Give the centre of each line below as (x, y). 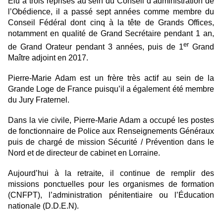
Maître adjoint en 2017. (48, 57)
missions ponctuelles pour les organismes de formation (111, 184)
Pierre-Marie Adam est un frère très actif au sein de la (111, 78)
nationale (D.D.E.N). (43, 206)
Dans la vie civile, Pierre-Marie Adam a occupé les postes (111, 120)
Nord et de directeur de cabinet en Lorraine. (84, 153)
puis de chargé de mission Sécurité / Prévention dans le (111, 142)
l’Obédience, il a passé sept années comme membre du (111, 12)
